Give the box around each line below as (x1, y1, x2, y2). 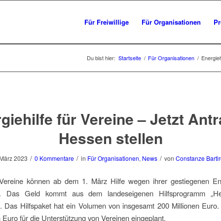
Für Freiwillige (84, 17, 129, 27)
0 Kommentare (34, 154, 74, 162)
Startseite (118, 54, 141, 62)
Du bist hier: (87, 54, 115, 62)
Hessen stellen (58, 127, 163, 148)
